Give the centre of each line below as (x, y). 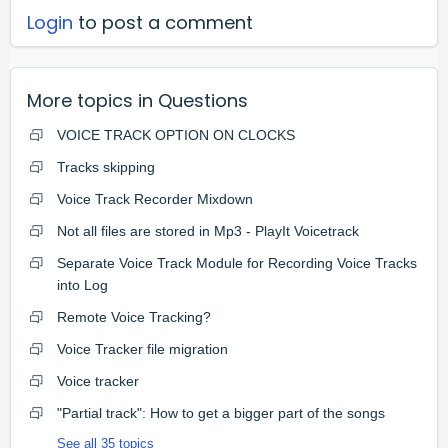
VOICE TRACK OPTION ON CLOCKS (176, 135)
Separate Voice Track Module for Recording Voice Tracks (237, 263)
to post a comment (163, 23)
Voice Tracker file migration (142, 349)
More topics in (92, 101)
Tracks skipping (106, 167)
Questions (203, 101)
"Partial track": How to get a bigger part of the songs (221, 413)
